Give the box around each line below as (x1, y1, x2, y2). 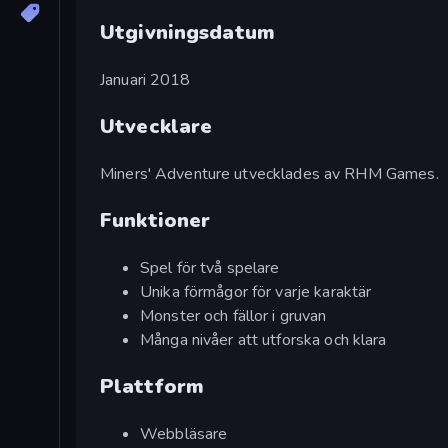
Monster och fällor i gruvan (140, 304, 327, 327)
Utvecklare (100, 112, 213, 140)
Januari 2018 (100, 68, 191, 91)
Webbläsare (140, 422, 228, 445)
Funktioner (100, 206, 211, 234)
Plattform (100, 372, 205, 400)
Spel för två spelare (140, 256, 280, 279)
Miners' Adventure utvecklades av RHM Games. (100, 162, 439, 185)
